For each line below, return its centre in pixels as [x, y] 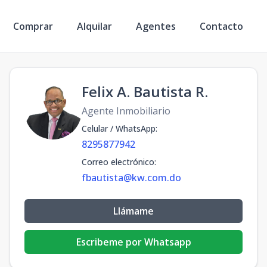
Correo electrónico [118, 162]
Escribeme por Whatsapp [133, 242]
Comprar [33, 26]
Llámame [133, 211]
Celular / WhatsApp [119, 128]
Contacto [221, 26]
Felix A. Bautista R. [145, 91]
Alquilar [94, 26]
